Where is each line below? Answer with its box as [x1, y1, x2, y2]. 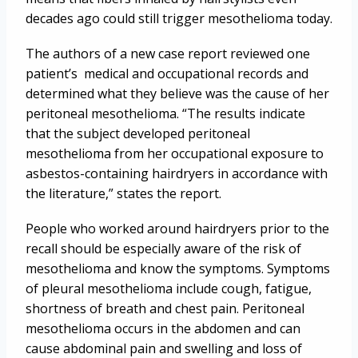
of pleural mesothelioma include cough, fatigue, [26, 280, 312, 298]
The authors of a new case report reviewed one [26, 45, 310, 63]
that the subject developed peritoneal [26, 125, 250, 143]
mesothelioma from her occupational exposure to [26, 145, 324, 163]
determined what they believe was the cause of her [26, 85, 329, 103]
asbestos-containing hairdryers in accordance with [26, 165, 328, 183]
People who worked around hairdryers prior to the [26, 220, 329, 238]
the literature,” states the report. [26, 185, 221, 203]
